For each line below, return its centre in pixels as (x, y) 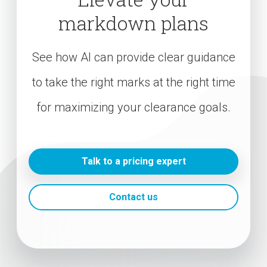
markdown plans (133, 23)
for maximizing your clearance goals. (133, 107)
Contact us (133, 197)
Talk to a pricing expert (133, 161)
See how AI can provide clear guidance (133, 57)
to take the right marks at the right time (133, 82)
